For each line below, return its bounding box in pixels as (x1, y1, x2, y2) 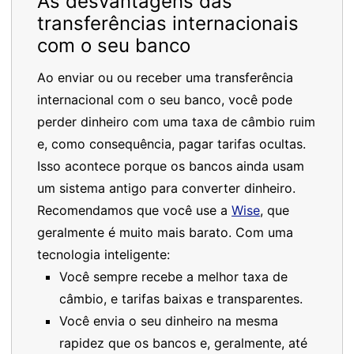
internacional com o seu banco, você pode (37, 92, 292, 108)
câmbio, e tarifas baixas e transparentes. (59, 291, 303, 307)
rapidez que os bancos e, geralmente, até (59, 335, 307, 352)
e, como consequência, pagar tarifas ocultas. (37, 136, 306, 153)
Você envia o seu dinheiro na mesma (59, 313, 278, 330)
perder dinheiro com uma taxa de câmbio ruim (37, 114, 315, 130)
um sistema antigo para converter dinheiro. (37, 180, 296, 197)
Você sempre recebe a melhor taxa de (59, 269, 288, 285)
